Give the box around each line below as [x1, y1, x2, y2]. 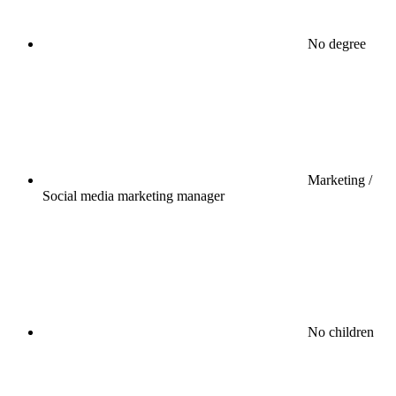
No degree [308, 35, 366, 51]
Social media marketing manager [42, 187, 225, 203]
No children [308, 324, 374, 339]
